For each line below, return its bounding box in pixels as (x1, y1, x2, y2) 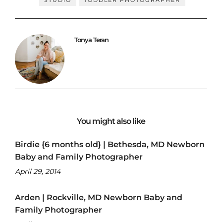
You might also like (77, 116, 145, 126)
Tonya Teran (74, 35, 109, 44)
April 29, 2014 (15, 166, 60, 176)
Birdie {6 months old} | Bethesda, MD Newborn (15, 139, 205, 149)
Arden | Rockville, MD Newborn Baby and (15, 192, 182, 202)
